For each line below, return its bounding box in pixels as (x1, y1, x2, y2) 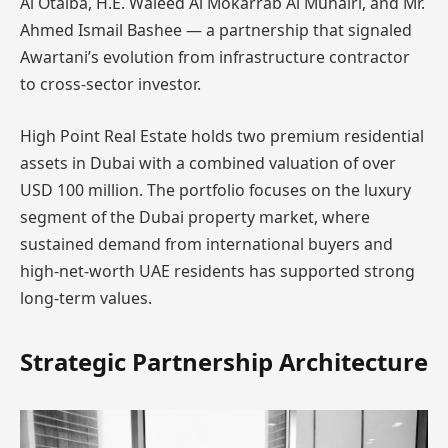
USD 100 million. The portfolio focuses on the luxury (20, 178, 411, 201)
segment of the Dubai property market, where (20, 205, 370, 228)
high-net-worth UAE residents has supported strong (20, 259, 415, 282)
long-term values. (20, 286, 152, 309)
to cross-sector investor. (20, 73, 201, 96)
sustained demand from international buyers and (20, 232, 393, 255)
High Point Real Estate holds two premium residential (20, 124, 424, 147)
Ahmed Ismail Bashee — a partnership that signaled (20, 19, 412, 42)
